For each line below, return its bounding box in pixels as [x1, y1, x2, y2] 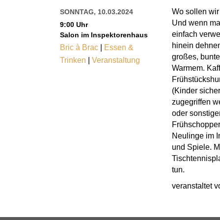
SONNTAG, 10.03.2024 [60, 8, 133, 16]
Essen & [104, 43, 134, 52]
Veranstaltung [92, 56, 140, 64]
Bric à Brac [60, 43, 98, 52]
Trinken [60, 56, 86, 64]
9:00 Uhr [60, 21, 88, 28]
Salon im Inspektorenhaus [60, 31, 148, 39]
